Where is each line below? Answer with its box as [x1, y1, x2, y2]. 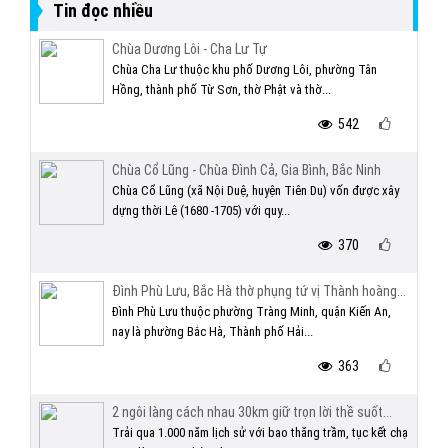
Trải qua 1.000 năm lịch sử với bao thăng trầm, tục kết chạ [112, 425, 408, 440]
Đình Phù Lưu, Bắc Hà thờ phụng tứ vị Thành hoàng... [112, 283, 406, 299]
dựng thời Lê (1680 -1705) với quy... [112, 203, 290, 218]
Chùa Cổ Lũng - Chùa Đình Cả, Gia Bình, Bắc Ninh [112, 162, 381, 178]
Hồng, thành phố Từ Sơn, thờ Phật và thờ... [112, 82, 331, 97]
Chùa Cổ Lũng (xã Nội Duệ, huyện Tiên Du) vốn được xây [112, 183, 399, 198]
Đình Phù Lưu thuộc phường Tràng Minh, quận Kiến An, [112, 304, 391, 319]
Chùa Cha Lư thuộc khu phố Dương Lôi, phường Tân [112, 62, 377, 77]
